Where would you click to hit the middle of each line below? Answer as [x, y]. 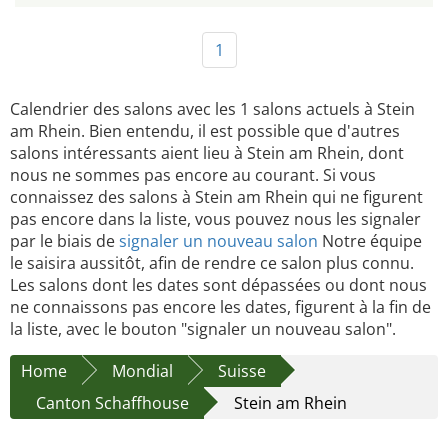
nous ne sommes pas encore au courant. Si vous [193, 174]
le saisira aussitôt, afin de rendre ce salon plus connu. [212, 262]
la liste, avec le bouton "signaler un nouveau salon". [203, 328]
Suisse [242, 370]
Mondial [142, 370]
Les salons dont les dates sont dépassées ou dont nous [218, 284]
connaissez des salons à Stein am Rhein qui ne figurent [216, 196]
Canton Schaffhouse [112, 402]
